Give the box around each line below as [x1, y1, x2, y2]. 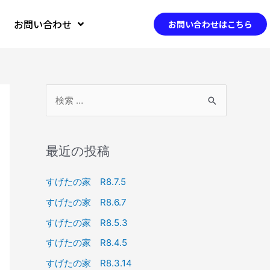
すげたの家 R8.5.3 [46, 216, 128, 228]
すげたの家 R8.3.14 [46, 257, 132, 269]
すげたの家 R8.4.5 [46, 237, 127, 249]
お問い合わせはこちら [168, 18, 253, 30]
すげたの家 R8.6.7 [46, 196, 127, 208]
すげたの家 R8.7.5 [46, 176, 126, 187]
